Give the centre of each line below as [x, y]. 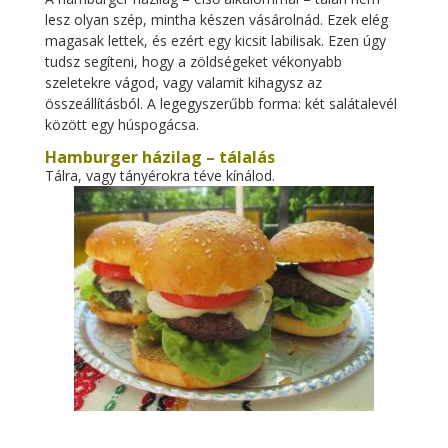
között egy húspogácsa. [121, 124]
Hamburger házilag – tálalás [159, 156]
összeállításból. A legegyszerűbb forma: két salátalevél [220, 103]
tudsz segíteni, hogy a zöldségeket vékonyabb [193, 61]
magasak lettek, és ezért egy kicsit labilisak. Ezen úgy [215, 40]
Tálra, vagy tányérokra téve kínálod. [159, 175]
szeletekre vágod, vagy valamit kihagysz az [183, 82]
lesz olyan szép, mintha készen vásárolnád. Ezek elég [216, 19]
